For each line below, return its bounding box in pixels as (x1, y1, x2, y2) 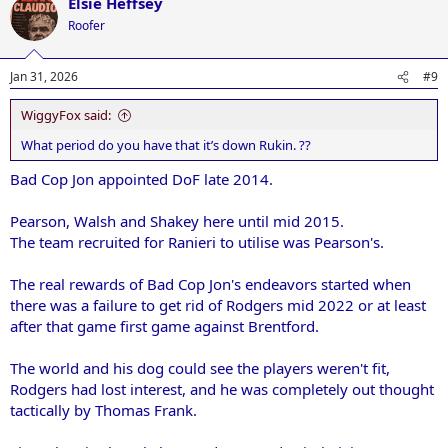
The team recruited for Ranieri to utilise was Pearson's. (10, 231, 384, 252)
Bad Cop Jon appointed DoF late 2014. (10, 168, 273, 189)
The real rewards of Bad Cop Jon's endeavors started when (10, 273, 411, 294)
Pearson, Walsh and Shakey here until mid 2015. (10, 210, 344, 231)
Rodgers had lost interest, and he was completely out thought (10, 378, 434, 399)
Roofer (68, 16, 105, 34)
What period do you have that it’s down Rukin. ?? (21, 136, 311, 154)
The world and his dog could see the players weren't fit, (10, 357, 390, 378)
